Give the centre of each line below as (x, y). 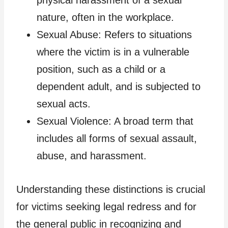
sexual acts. (64, 104)
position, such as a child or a (101, 69)
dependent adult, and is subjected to (119, 86)
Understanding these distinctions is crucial (111, 189)
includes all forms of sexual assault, (117, 138)
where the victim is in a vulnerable (113, 52)
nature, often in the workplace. (105, 17)
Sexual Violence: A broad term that (115, 121)
